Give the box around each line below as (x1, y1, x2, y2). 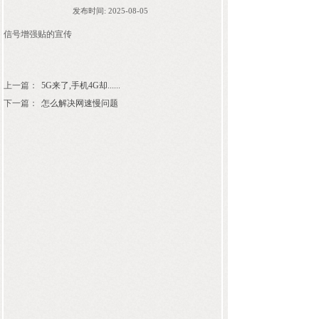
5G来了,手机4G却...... (41, 80, 120, 90)
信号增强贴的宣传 (4, 29, 72, 39)
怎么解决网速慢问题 (41, 98, 118, 108)
